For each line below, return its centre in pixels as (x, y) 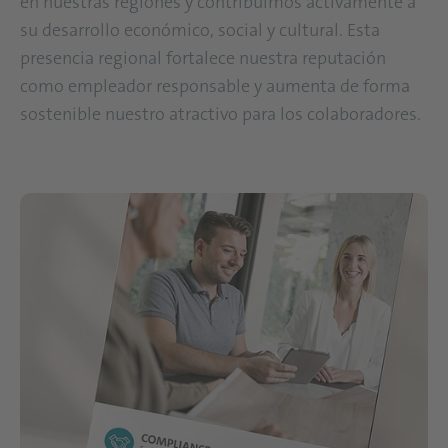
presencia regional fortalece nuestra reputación (203, 57)
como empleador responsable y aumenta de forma (215, 85)
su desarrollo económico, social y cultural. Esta (200, 29)
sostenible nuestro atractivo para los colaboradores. (222, 113)
